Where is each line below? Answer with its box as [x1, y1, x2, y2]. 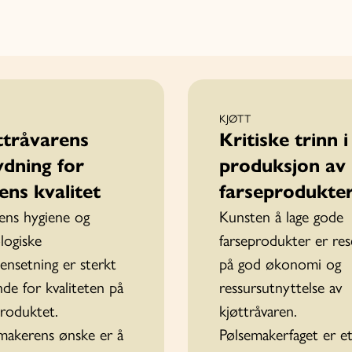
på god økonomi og [219, 254, 341, 273]
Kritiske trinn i [219, 127, 348, 152]
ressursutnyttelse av [219, 277, 342, 297]
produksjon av [219, 153, 346, 178]
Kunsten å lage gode [219, 207, 343, 226]
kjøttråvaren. [219, 301, 297, 321]
